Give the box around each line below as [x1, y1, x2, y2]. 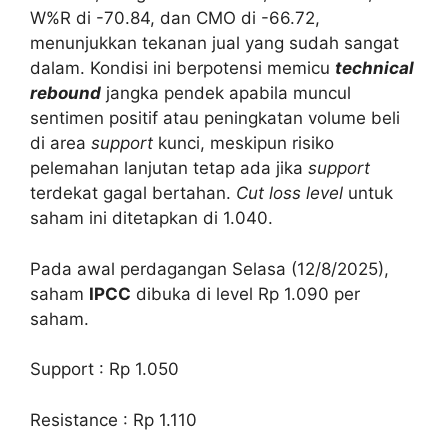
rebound [30, 83, 101, 104]
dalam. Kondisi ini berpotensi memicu [30, 58, 335, 79]
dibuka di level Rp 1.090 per [131, 283, 360, 304]
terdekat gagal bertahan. [30, 183, 236, 204]
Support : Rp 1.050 [30, 359, 179, 380]
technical [335, 58, 414, 79]
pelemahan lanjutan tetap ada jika [30, 158, 308, 179]
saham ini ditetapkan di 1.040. [30, 208, 273, 229]
